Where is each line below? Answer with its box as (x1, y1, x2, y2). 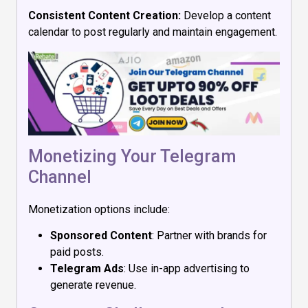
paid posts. (50, 245, 104, 258)
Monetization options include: (28, 202, 170, 216)
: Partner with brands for (152, 228, 267, 242)
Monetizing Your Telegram (28, 146, 236, 166)
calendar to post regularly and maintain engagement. (28, 25, 277, 38)
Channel (28, 166, 91, 187)
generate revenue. (50, 278, 136, 291)
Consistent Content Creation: (28, 8, 181, 22)
